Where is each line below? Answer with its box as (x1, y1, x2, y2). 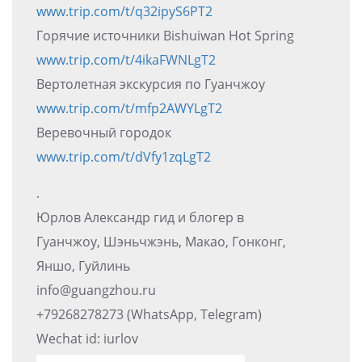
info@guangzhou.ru (36, 280, 156, 299)
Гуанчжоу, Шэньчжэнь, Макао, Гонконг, (36, 232, 286, 250)
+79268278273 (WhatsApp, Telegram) (36, 305, 262, 323)
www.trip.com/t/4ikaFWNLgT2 (36, 50, 216, 69)
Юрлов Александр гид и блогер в (36, 208, 244, 226)
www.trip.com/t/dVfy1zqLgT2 (36, 147, 211, 166)
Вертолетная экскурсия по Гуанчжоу (36, 74, 265, 93)
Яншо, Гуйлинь (36, 256, 130, 275)
